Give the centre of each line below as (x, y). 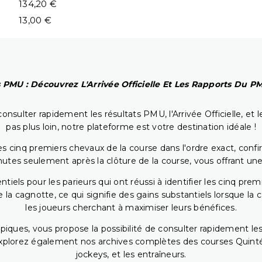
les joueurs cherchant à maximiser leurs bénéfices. (131, 208)
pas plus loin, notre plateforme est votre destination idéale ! (131, 127)
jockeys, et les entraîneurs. (131, 255)
